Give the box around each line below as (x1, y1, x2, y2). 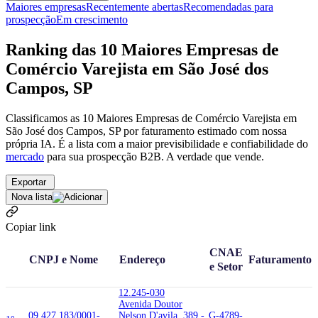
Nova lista (11, 191, 53, 202)
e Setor (209, 259, 243, 273)
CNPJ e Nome (29, 252, 98, 266)
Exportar (11, 176, 49, 187)
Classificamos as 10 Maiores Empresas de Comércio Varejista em (6, 111, 297, 124)
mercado (6, 150, 44, 163)
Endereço (119, 252, 165, 266)
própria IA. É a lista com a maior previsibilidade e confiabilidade (6, 137, 294, 150)
